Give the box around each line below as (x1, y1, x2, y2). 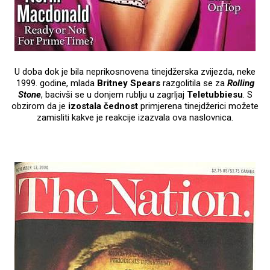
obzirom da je (11, 100, 68, 111)
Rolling (227, 77, 254, 89)
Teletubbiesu (186, 89, 243, 100)
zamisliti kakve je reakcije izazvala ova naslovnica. (37, 111, 233, 123)
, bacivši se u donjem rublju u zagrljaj (40, 89, 187, 100)
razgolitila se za (160, 77, 227, 89)
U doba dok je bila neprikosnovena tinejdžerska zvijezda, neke (14, 66, 256, 77)
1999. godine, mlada (16, 77, 97, 89)
